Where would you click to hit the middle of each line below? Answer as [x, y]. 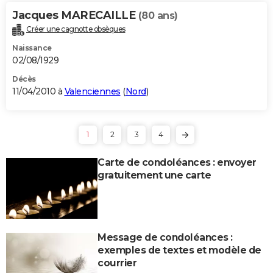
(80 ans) [158, 15]
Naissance [32, 48]
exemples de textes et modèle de [179, 250]
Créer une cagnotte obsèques [76, 29]
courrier [117, 263]
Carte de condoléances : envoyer [177, 162]
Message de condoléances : [165, 237]
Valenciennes [92, 91]
